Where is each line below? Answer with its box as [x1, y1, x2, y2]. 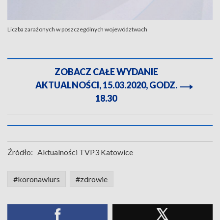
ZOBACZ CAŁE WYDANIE [54, 66, 158, 77]
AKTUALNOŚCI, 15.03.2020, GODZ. [35, 80, 177, 90]
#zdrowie [76, 174, 108, 184]
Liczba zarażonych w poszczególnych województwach [7, 26, 147, 33]
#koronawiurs [13, 174, 60, 184]
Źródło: [7, 147, 33, 157]
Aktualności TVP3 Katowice [37, 147, 133, 157]
